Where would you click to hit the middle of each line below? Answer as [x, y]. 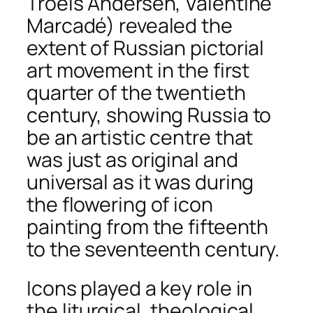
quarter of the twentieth [136, 93]
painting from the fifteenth [148, 227]
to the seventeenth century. [153, 249]
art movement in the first [138, 71]
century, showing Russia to [149, 115]
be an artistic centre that [140, 138]
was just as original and [132, 160]
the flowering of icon [120, 205]
